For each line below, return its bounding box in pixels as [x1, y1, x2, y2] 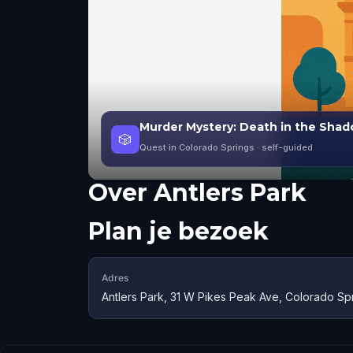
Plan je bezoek [88, 217, 269, 246]
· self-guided [255, 142, 313, 153]
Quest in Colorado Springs [139, 142, 255, 153]
